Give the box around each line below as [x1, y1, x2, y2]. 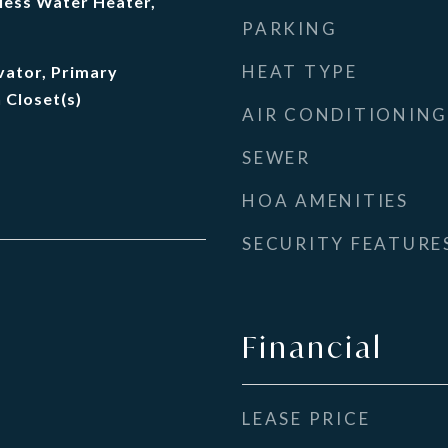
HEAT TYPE [242, 61, 358, 82]
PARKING [242, 18, 338, 39]
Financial [242, 328, 383, 366]
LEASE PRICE [242, 408, 371, 429]
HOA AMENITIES [242, 190, 409, 211]
